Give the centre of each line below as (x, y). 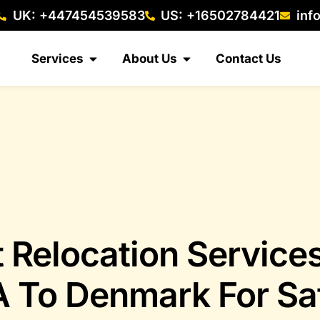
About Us (150, 58)
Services (57, 58)
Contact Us (249, 58)
